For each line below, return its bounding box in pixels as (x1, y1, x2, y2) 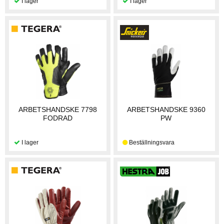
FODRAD (43, 113, 73, 122)
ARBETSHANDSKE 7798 (18, 105, 97, 113)
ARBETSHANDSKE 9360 (126, 105, 205, 113)
